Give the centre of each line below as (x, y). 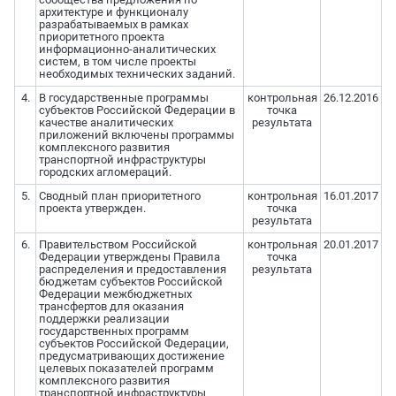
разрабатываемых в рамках (113, 25)
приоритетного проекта (101, 37)
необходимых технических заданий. (137, 74)
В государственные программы (123, 98)
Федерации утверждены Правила (129, 257)
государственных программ (114, 331)
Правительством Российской (118, 245)
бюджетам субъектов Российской (130, 282)
